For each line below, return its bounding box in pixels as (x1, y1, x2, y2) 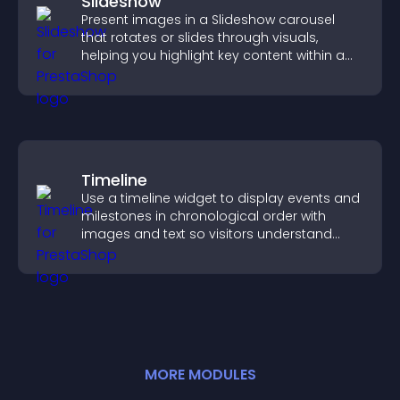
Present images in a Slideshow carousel (81, 11, 335, 29)
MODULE (187, 364, 247, 385)
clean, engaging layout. (81, 64, 231, 82)
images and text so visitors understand (81, 225, 332, 243)
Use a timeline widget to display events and (81, 189, 360, 207)
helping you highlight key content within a (81, 46, 345, 64)
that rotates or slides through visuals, (81, 29, 318, 46)
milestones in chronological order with (81, 207, 326, 225)
